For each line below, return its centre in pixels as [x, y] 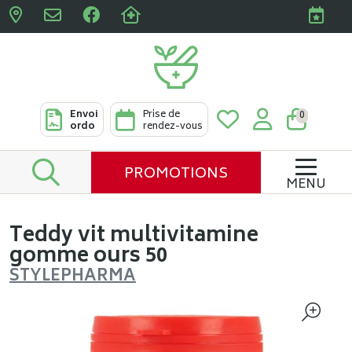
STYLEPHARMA [73, 277]
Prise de [161, 115]
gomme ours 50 [88, 257]
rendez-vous [173, 127]
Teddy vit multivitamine [134, 236]
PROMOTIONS [176, 174]
